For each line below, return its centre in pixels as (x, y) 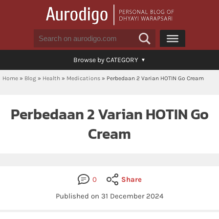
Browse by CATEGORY (106, 60)
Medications (83, 78)
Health (51, 78)
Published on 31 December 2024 (109, 196)
